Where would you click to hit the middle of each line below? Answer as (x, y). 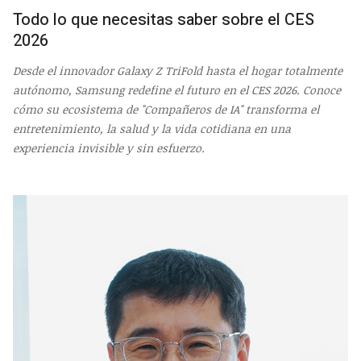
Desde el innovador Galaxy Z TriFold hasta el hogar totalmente (178, 70)
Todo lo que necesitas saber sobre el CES (164, 20)
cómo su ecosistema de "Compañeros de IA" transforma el (166, 109)
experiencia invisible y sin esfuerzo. (109, 147)
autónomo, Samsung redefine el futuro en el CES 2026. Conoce (177, 89)
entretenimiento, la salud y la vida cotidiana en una (152, 128)
